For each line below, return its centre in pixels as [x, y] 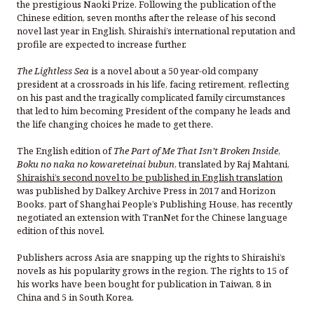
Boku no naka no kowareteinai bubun [95, 164]
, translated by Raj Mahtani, [232, 164]
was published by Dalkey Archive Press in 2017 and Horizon [146, 190]
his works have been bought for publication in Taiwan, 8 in [144, 284]
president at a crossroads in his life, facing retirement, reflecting [153, 84]
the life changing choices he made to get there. [116, 124]
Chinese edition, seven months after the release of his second [146, 17]
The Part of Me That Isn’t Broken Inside [196, 150]
